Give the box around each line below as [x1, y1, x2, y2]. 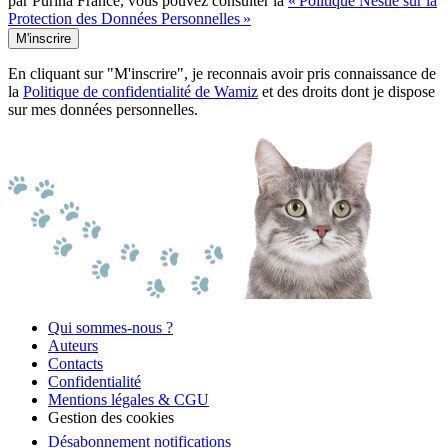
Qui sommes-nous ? [48, 319, 173, 337]
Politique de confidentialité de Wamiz [23, 83, 258, 101]
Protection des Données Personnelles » [8, 10, 251, 28]
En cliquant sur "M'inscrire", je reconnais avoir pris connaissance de [8, 65, 436, 83]
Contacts [48, 355, 103, 373]
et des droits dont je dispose [258, 83, 435, 101]
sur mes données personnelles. [8, 101, 198, 119]
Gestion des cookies [48, 409, 174, 427]
